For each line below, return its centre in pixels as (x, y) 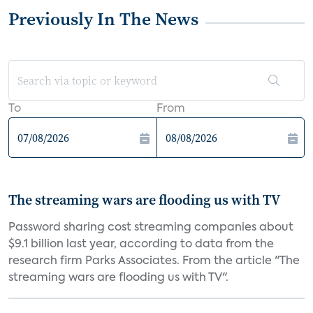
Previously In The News (103, 19)
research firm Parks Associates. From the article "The (154, 261)
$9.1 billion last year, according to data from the (141, 245)
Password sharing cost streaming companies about (151, 228)
